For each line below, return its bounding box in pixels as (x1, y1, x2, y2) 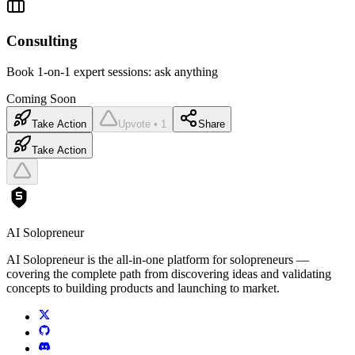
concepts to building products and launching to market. (6, 281, 280, 296)
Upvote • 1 (118, 118, 166, 131)
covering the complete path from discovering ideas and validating (6, 267, 331, 281)
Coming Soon (6, 92, 76, 106)
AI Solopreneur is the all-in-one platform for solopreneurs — (6, 253, 309, 267)
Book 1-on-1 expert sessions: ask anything (6, 65, 218, 79)
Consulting (6, 32, 78, 50)
